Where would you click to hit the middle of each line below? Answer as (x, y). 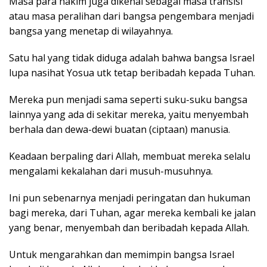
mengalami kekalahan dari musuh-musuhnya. (111, 171)
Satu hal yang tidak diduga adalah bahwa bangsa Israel (132, 58)
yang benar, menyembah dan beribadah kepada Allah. (129, 227)
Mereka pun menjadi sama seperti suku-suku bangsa (128, 99)
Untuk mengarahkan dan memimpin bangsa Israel (122, 254)
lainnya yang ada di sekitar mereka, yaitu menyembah (129, 114)
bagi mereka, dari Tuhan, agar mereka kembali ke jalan (132, 212)
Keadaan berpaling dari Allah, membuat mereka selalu (130, 156)
